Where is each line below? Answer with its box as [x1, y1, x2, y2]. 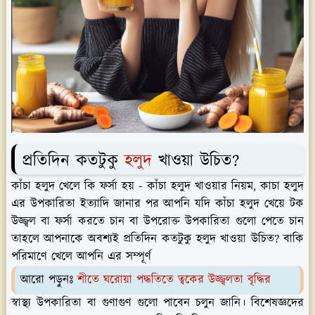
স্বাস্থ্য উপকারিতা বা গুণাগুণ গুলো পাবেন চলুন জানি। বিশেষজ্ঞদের [11, 295, 304, 312]
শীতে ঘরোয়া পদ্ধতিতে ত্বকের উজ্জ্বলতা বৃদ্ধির [77, 271, 271, 289]
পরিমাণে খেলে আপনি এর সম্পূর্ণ [11, 248, 151, 266]
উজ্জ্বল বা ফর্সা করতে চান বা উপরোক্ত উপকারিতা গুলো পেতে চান [11, 213, 304, 231]
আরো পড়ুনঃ [20, 271, 77, 289]
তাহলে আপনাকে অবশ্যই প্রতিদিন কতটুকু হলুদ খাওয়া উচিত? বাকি [11, 231, 304, 248]
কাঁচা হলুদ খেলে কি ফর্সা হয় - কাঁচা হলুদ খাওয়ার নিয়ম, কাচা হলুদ [11, 178, 304, 195]
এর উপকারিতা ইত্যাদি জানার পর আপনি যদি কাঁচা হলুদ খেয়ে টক [11, 195, 304, 213]
